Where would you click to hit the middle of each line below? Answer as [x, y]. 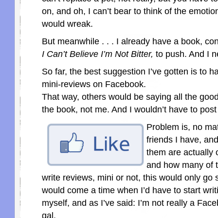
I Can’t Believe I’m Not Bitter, [98, 54]
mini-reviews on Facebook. [94, 84]
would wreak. [67, 24]
